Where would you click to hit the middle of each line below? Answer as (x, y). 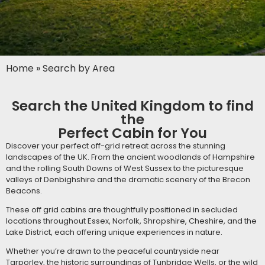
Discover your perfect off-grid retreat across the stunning (116, 146)
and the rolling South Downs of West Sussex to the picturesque (125, 168)
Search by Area (79, 68)
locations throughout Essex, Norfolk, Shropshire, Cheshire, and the (131, 221)
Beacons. (24, 190)
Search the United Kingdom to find (132, 106)
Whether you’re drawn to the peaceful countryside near (113, 251)
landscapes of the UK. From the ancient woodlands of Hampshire (130, 157)
